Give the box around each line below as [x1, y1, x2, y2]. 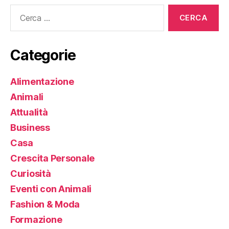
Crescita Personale [10, 153, 95, 164]
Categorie [10, 47, 76, 64]
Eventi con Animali [10, 184, 92, 194]
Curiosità [10, 168, 51, 179]
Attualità [10, 107, 48, 118]
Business [10, 122, 50, 133]
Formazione [10, 214, 62, 225]
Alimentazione [10, 76, 74, 87]
